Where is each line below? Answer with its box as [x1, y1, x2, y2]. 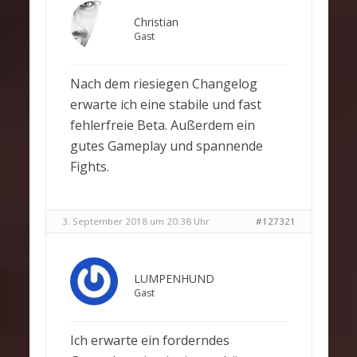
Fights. [69, 158, 109, 175]
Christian [133, 14, 178, 29]
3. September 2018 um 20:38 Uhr [61, 215, 210, 227]
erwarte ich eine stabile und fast [69, 96, 261, 113]
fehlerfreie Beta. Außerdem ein [69, 116, 255, 134]
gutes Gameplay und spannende [69, 137, 263, 155]
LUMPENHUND [133, 271, 214, 286]
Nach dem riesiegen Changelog [69, 75, 257, 92]
